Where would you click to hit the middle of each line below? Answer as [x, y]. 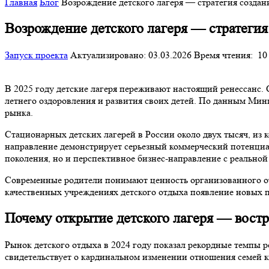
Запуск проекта [36, 55]
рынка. [19, 112]
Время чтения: [225, 55]
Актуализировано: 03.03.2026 [131, 55]
